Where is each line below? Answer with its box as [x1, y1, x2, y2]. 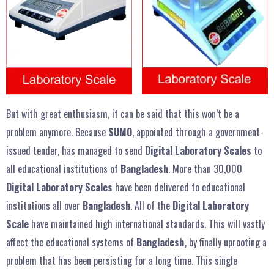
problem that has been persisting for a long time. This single [6, 253, 237, 268]
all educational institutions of [6, 161, 120, 177]
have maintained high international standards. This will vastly [29, 217, 265, 232]
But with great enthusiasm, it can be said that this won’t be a [6, 106, 239, 122]
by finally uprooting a [189, 235, 267, 250]
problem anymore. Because [6, 125, 108, 140]
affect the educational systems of [6, 235, 136, 250]
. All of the [130, 198, 172, 213]
